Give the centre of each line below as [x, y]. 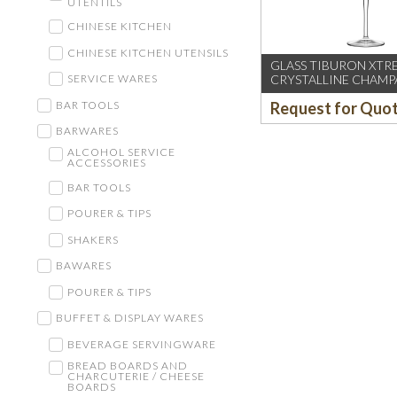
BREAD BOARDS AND [127, 365]
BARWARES [87, 131]
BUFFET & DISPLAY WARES [130, 318]
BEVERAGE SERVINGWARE [141, 344]
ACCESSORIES [106, 163]
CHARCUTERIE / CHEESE [136, 376]
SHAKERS [93, 239]
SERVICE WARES [112, 79]
